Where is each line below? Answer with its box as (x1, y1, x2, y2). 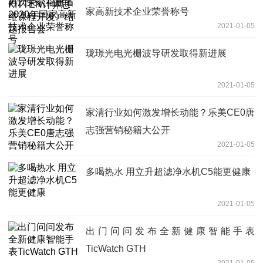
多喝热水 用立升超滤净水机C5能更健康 (86, 167, 251, 177)
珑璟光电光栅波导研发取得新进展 (86, 48, 227, 59)
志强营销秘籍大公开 (86, 125, 170, 136)
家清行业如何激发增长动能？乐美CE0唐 (86, 107, 255, 118)
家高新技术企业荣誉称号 (86, 6, 189, 17)
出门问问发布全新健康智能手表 (86, 226, 255, 237)
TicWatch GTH (86, 244, 146, 254)
